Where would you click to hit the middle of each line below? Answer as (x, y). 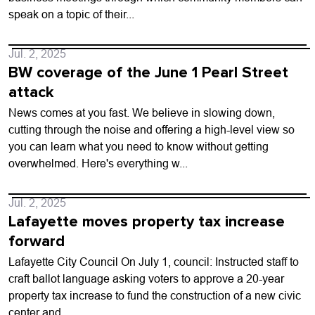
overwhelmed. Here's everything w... (98, 163)
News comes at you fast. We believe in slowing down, (142, 112)
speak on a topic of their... (71, 14)
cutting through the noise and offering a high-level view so (152, 129)
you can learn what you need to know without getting (139, 146)
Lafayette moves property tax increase (147, 221)
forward (37, 241)
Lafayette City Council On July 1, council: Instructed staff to (154, 262)
